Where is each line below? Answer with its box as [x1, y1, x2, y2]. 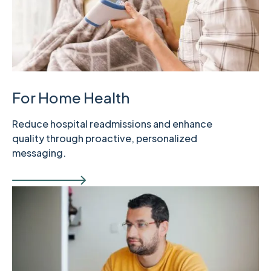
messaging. [12, 146, 66, 160]
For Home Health [12, 88, 129, 107]
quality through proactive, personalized [12, 132, 197, 145]
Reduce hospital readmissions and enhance [12, 117, 212, 131]
